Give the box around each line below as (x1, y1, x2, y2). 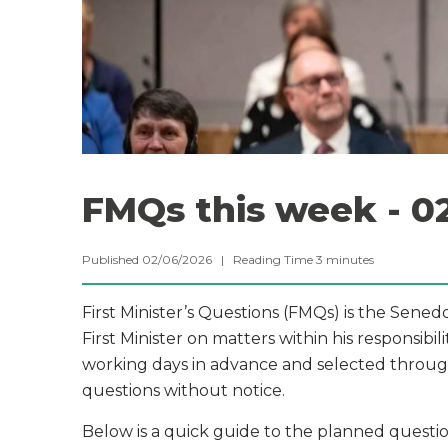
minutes (326, 252, 374, 267)
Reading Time (233, 252, 313, 267)
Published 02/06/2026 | (82, 252, 233, 267)
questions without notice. (82, 381, 285, 400)
